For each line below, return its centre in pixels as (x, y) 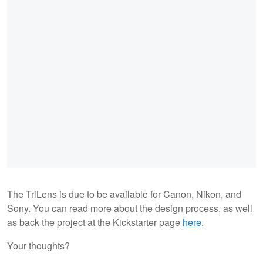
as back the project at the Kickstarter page (95, 222)
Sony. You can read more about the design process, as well (130, 208)
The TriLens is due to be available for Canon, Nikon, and (124, 194)
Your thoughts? (38, 246)
